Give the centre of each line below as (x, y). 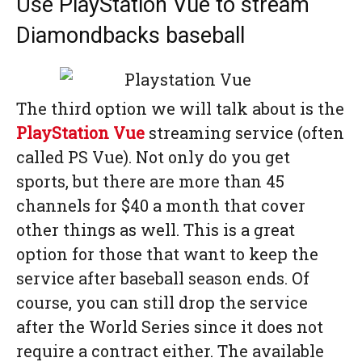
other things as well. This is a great (156, 229)
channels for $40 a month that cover (161, 205)
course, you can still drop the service (162, 302)
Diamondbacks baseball (130, 36)
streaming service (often (244, 133)
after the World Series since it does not (170, 326)
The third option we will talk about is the (180, 108)
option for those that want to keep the (167, 254)
